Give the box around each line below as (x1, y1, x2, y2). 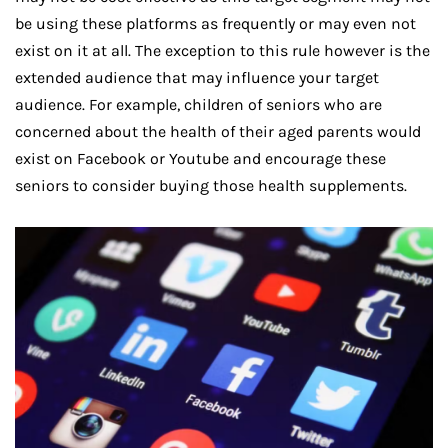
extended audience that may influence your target (15, 67, 379, 87)
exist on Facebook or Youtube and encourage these (15, 148, 386, 168)
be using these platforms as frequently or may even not (15, 13, 416, 33)
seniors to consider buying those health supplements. (15, 175, 407, 195)
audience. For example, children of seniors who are (15, 94, 382, 114)
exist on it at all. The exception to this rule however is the (15, 40, 430, 60)
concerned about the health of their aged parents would (15, 121, 421, 141)
